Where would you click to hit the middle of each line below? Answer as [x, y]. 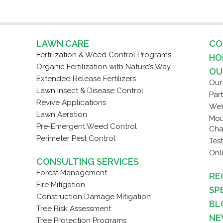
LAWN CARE [63, 43]
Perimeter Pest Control [76, 138]
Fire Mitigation [61, 184]
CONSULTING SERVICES [88, 161]
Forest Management [72, 172]
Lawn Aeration [62, 114]
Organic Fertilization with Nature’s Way [104, 66]
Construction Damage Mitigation [94, 196]
